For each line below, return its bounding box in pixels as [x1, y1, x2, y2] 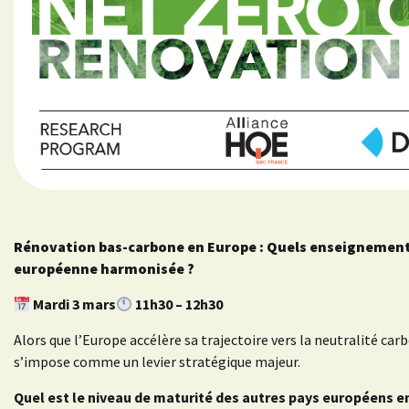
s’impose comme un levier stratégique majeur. [14, 352, 300, 372]
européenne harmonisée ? [14, 259, 197, 278]
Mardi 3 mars [30, 295, 117, 314]
